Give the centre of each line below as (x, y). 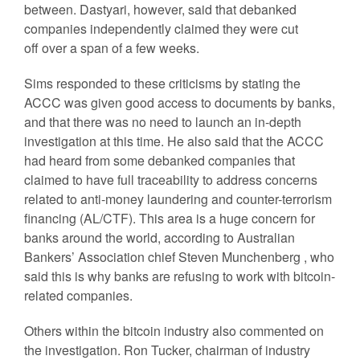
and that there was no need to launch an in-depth (163, 122)
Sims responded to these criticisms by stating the (162, 83)
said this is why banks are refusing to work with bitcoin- (180, 276)
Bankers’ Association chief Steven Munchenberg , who (179, 257)
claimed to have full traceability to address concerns (171, 180)
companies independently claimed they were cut (161, 29)
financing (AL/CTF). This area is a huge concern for (170, 218)
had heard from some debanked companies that (160, 160)
